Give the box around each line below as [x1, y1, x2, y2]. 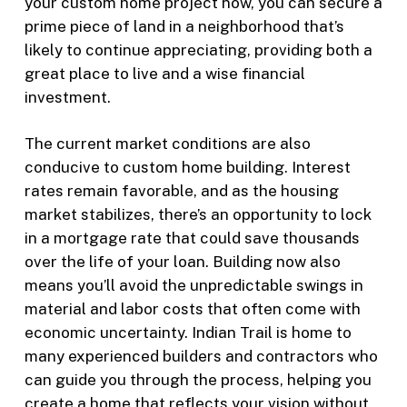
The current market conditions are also [24, 134, 311, 153]
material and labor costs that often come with [24, 300, 361, 318]
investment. [24, 87, 111, 106]
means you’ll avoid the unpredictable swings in [24, 276, 363, 294]
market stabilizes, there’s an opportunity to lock [24, 205, 372, 223]
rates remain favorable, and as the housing [24, 182, 339, 200]
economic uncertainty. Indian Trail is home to [24, 323, 352, 342]
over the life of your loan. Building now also [24, 253, 341, 271]
